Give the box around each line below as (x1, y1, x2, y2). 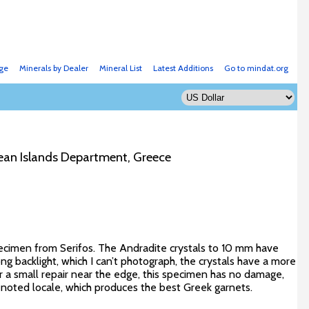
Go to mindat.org (223, 63, 288, 73)
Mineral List (99, 63, 142, 73)
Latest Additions (152, 63, 213, 73)
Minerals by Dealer (19, 63, 88, 73)
